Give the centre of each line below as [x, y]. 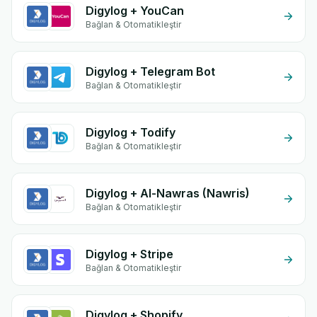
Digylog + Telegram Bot [150, 71]
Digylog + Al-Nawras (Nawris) [168, 193]
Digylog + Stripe [129, 254]
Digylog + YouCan [135, 11]
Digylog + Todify [131, 132]
